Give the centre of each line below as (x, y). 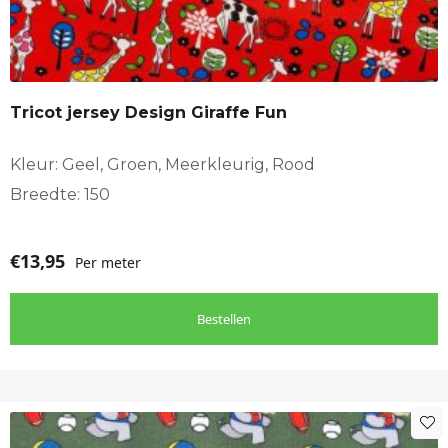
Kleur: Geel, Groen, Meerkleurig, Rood (162, 164)
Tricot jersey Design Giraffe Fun (148, 112)
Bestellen (224, 318)
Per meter (108, 262)
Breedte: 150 (60, 194)
